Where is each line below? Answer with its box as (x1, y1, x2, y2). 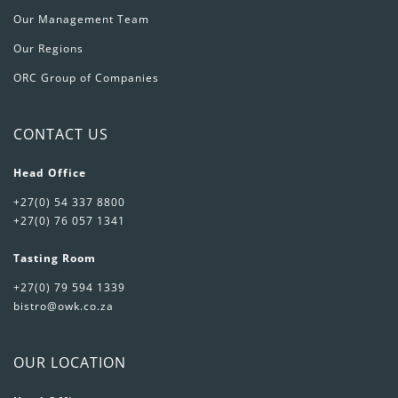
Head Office (12, 165, 86, 181)
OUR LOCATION (12, 353, 126, 373)
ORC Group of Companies (12, 70, 159, 86)
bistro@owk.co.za (12, 298, 114, 314)
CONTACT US (12, 124, 108, 145)
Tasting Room (12, 251, 96, 267)
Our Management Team (12, 12, 149, 28)
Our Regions (12, 41, 84, 57)
